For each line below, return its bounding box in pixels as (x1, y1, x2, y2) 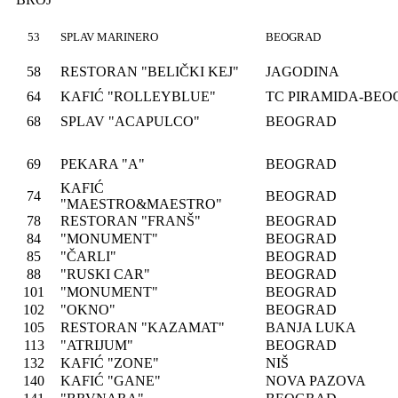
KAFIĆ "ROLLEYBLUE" (60, 89, 216, 104)
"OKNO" (60, 302, 115, 317)
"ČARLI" (60, 249, 116, 264)
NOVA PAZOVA (266, 373, 366, 388)
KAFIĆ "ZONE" (60, 355, 159, 370)
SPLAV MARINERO (60, 30, 158, 44)
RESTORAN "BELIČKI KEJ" (60, 64, 239, 79)
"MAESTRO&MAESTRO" (60, 196, 222, 211)
